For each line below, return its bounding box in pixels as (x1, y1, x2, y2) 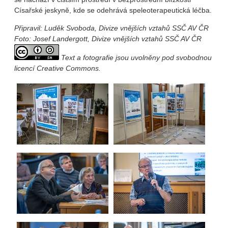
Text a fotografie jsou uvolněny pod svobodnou (59, 53, 212, 62)
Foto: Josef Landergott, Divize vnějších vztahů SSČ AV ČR (14, 34, 202, 43)
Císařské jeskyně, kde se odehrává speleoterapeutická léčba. (14, 6, 212, 14)
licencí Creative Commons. (14, 64, 101, 72)
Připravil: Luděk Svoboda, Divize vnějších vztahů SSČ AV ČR (14, 23, 209, 32)
